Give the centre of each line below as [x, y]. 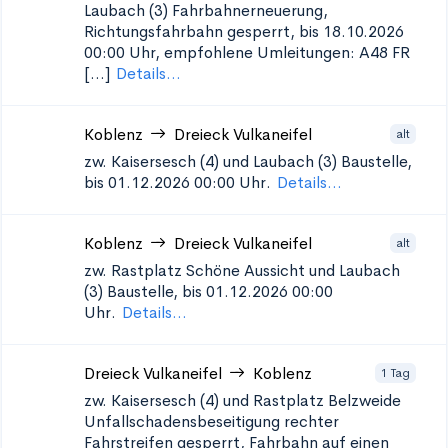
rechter [311, 421]
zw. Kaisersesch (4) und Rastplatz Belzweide [242, 400]
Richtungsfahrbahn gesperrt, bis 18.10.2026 [244, 31]
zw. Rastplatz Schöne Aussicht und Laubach [242, 270]
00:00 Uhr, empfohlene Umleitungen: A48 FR [247, 52]
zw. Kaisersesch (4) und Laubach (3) [210, 161]
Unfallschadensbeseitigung [182, 421]
